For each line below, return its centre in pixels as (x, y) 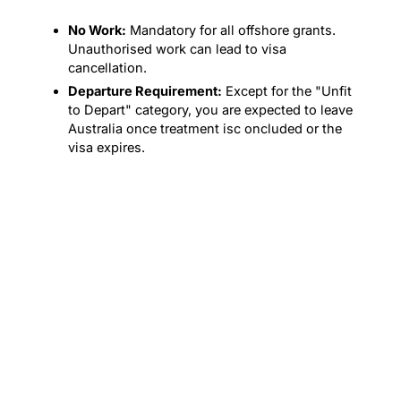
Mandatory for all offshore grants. (230, 31)
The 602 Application (168, 320)
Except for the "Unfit (286, 91)
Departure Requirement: (145, 91)
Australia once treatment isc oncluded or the (205, 128)
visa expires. (106, 147)
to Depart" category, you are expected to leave (210, 110)
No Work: (97, 31)
